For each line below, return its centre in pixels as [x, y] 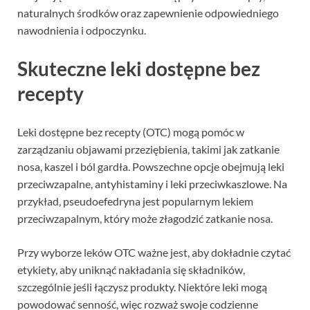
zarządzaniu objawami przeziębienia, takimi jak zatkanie [148, 149]
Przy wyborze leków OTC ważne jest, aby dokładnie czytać [154, 253]
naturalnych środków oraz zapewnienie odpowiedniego [148, 12]
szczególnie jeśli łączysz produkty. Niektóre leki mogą [142, 287]
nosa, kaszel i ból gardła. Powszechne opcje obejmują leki [151, 167]
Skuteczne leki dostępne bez [139, 69]
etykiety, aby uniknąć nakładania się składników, [131, 270]
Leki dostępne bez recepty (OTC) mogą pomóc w [131, 132]
